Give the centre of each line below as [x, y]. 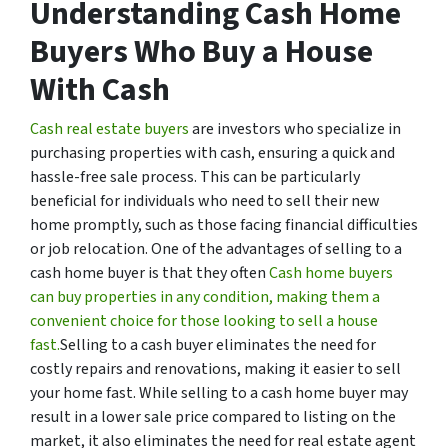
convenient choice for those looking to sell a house [204, 320]
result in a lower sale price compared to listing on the [213, 416]
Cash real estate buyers [111, 128]
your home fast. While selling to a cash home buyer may [219, 392]
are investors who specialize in [296, 128]
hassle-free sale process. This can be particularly [195, 176]
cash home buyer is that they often [149, 272]
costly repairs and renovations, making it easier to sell [215, 368]
